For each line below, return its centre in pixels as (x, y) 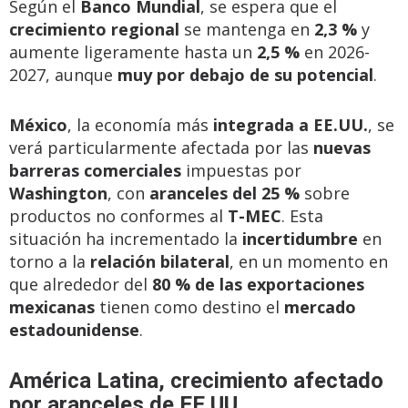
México (38, 125)
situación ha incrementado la (126, 239)
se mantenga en (247, 29)
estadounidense (74, 330)
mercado (320, 307)
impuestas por (241, 170)
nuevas (342, 148)
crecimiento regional (94, 29)
